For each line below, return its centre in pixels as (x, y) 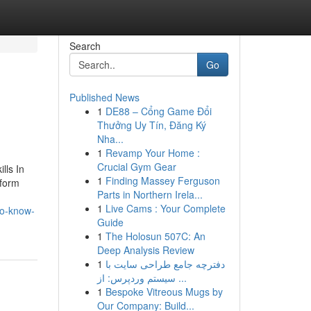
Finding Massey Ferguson (162, 180)
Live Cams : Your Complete (165, 208)
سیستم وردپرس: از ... (181, 278)
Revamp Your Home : (152, 153)
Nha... (110, 139)
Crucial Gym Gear (136, 167)
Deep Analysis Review (145, 250)
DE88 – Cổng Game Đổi (158, 111)
